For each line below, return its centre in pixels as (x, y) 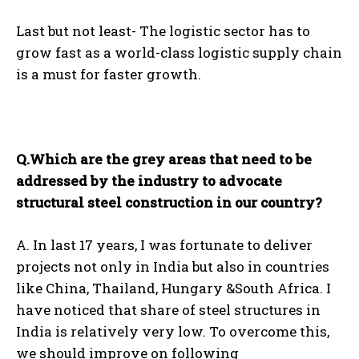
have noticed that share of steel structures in (168, 310)
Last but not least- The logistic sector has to (163, 31)
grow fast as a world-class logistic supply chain (179, 53)
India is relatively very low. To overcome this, (173, 332)
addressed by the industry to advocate (149, 181)
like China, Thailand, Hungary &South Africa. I (173, 288)
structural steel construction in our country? (169, 203)
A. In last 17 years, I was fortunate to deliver (164, 245)
